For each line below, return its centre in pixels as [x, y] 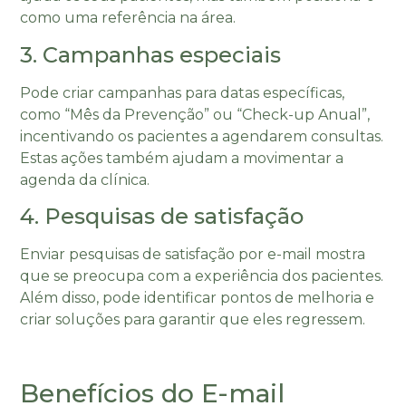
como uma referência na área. [128, 18]
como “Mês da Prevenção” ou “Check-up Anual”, [195, 114]
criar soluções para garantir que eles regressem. [193, 320]
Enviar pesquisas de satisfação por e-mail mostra [193, 255]
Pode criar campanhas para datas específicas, [183, 92]
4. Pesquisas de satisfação [162, 217]
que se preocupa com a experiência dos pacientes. [202, 276]
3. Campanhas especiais [151, 54]
